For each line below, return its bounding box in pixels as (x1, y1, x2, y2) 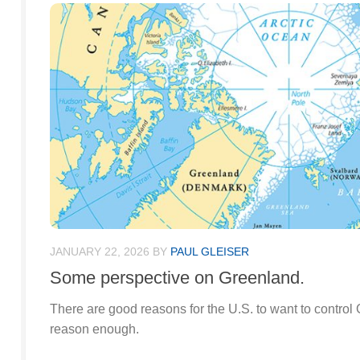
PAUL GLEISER (170, 245, 249, 259)
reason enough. (50, 322, 139, 337)
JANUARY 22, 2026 (50, 245, 149, 259)
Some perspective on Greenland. (50, 268, 305, 288)
